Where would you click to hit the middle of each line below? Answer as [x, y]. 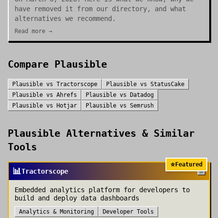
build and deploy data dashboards [77, 198]
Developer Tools [128, 212]
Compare [31, 64]
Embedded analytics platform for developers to [102, 190]
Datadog [142, 95]
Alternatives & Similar [127, 133]
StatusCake [167, 84]
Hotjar [67, 106]
